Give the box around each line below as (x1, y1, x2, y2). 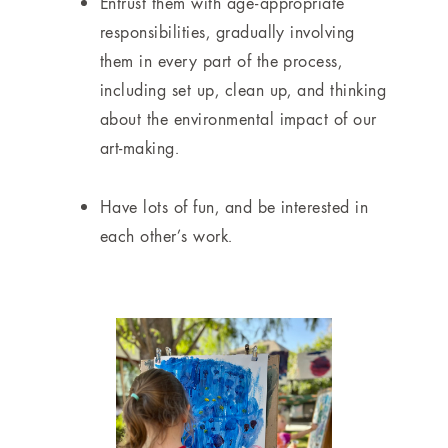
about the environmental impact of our (100, 107, 377, 131)
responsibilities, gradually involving (100, 20, 355, 44)
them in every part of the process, (100, 49, 343, 73)
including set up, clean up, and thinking (100, 78, 387, 102)
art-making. (100, 136, 180, 160)
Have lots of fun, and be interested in (100, 195, 369, 219)
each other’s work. (100, 224, 233, 248)
